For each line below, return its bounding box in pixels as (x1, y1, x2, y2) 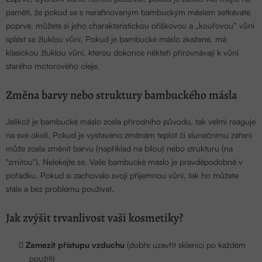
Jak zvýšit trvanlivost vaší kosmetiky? (6, 210, 183, 226)
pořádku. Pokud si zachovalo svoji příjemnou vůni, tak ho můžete (6, 170, 239, 181)
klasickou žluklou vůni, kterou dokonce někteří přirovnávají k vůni (6, 47, 239, 57)
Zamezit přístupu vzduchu (26, 240, 125, 250)
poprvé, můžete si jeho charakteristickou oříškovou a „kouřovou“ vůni (6, 20, 254, 30)
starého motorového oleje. (6, 60, 99, 71)
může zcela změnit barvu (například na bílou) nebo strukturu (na (6, 143, 233, 154)
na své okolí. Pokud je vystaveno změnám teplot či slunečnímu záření (6, 130, 252, 140)
